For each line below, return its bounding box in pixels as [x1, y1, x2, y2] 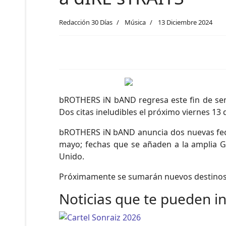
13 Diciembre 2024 [158, 18, 212, 27]
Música [125, 18, 146, 27]
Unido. [59, 151, 86, 162]
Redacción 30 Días [59, 18, 112, 27]
